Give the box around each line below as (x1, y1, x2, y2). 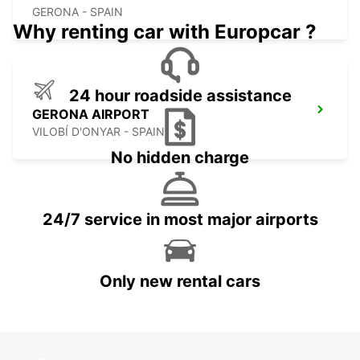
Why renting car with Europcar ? (13, 20, 317, 44)
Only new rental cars (100, 272, 260, 292)
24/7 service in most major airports (42, 210, 318, 230)
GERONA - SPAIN (32, 5, 123, 19)
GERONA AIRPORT (32, 106, 149, 123)
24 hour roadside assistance (68, 86, 292, 106)
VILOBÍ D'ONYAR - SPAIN (32, 125, 165, 139)
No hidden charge (111, 148, 249, 168)
